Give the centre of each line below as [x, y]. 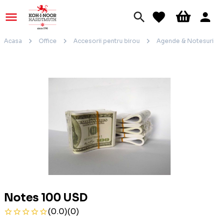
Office [48, 41]
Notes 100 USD [46, 198]
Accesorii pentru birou [107, 41]
